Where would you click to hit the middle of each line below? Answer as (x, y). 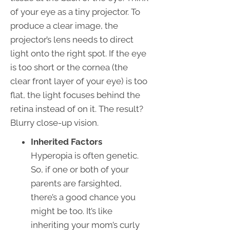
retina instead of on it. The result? (77, 109)
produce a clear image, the (64, 25)
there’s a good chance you (83, 197)
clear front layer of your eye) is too (79, 81)
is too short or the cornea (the (69, 67)
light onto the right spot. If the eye (78, 53)
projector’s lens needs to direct (72, 39)
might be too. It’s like (72, 211)
